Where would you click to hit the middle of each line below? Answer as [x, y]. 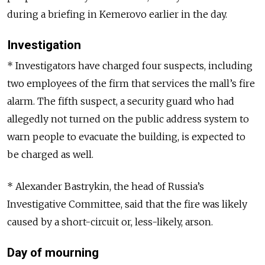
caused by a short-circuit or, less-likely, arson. [110, 222]
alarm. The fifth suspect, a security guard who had [121, 101]
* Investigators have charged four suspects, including [130, 66]
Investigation [46, 45]
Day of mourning [53, 253]
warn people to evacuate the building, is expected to [126, 137]
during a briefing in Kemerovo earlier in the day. [117, 14]
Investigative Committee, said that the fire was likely [127, 204]
